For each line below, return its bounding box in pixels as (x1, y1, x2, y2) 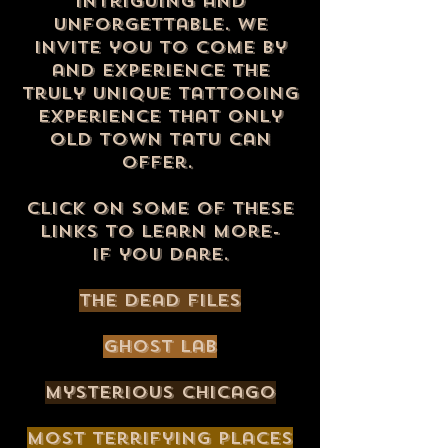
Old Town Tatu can (49, 128, 271, 151)
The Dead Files (79, 289, 241, 312)
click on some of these (26, 197, 294, 220)
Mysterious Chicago (44, 381, 276, 404)
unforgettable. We (52, 13, 268, 36)
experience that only (37, 105, 283, 128)
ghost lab (103, 335, 217, 358)
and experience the (50, 59, 270, 82)
